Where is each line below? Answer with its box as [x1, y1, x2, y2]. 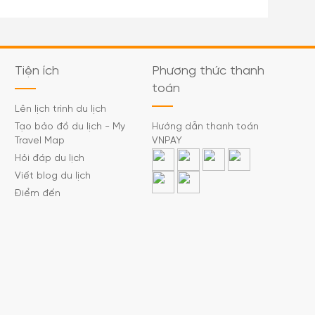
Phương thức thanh [152, 65, 264, 78]
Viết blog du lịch [15, 171, 91, 181]
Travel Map [15, 136, 65, 146]
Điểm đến [15, 188, 60, 199]
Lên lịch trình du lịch [15, 104, 106, 115]
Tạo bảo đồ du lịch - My [15, 122, 125, 132]
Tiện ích [15, 65, 59, 78]
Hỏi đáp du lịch [15, 153, 84, 164]
